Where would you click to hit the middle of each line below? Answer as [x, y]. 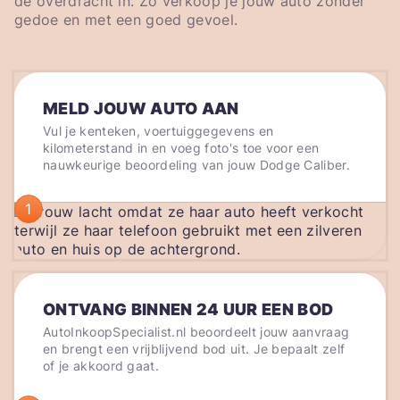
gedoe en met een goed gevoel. [126, 20]
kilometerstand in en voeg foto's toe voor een [181, 148]
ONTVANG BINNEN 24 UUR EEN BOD [188, 310]
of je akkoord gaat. [101, 366]
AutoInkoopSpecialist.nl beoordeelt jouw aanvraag [196, 332]
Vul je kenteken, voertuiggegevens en [158, 131]
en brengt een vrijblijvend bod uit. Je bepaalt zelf [194, 349]
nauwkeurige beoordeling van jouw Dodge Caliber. [197, 165]
